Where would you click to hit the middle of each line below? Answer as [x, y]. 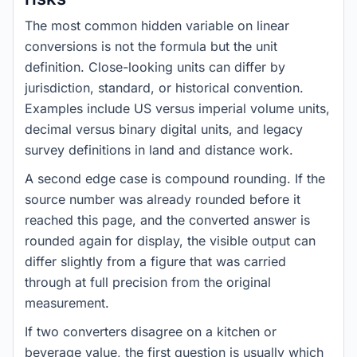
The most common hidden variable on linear [157, 25]
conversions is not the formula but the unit [151, 46]
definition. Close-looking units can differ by [155, 67]
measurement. [67, 303]
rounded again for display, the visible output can [170, 241]
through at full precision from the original [148, 282]
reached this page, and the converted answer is [167, 220]
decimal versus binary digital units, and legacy [164, 129]
